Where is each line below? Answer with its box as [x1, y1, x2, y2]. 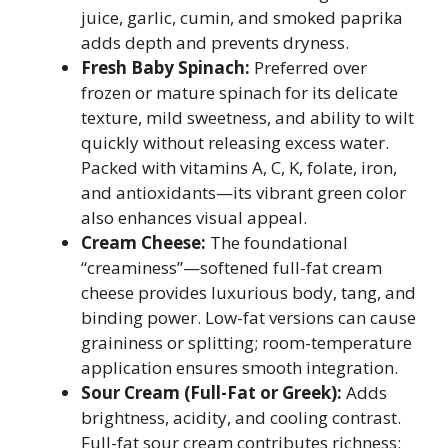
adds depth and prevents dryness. [81, 31, 349, 54]
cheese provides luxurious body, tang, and [81, 281, 416, 304]
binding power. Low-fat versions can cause [81, 306, 416, 329]
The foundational [206, 231, 348, 254]
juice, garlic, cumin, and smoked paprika [81, 6, 403, 29]
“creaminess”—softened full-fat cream [81, 256, 382, 279]
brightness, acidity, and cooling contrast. [81, 406, 401, 429]
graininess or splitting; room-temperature [81, 331, 412, 354]
